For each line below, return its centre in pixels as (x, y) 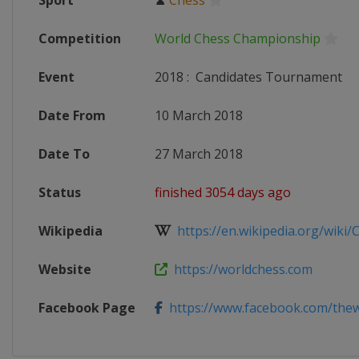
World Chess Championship (238, 38)
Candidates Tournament (267, 77)
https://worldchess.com (240, 269)
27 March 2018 (199, 154)
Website (65, 269)
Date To (64, 154)
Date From (72, 115)
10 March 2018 (199, 115)
